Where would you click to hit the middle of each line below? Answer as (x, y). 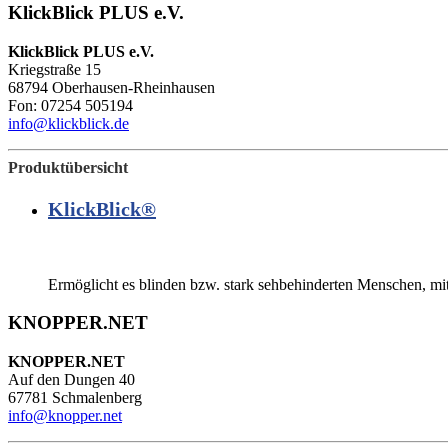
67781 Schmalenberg (75, 398)
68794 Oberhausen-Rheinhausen (111, 88)
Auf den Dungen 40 (71, 380)
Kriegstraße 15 (54, 70)
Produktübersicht (68, 168)
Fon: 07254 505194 (70, 106)
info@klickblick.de (68, 124)
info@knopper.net (65, 416)
